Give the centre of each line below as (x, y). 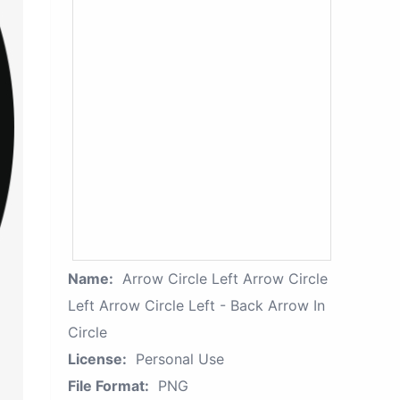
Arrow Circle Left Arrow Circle (225, 279)
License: (97, 359)
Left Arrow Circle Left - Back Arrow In (196, 305)
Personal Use (180, 359)
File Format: (108, 386)
